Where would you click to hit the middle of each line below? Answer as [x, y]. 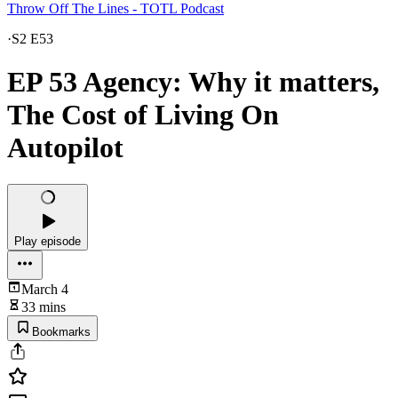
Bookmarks [61, 331]
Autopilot [65, 148]
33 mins [44, 306]
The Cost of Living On [143, 115]
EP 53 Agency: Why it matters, [193, 82]
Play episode [48, 241]
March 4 [45, 289]
